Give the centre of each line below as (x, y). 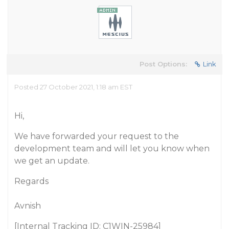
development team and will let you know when (112, 148)
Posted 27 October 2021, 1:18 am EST (73, 87)
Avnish (28, 206)
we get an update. (52, 161)
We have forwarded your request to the (97, 136)
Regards (31, 181)
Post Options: (163, 64)
